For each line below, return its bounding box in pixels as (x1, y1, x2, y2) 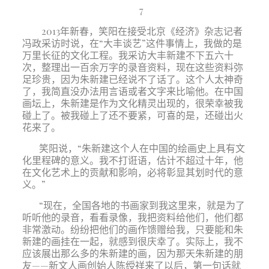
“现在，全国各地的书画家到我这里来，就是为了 (36, 199, 245, 211)
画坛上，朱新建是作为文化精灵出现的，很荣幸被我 (22, 97, 243, 109)
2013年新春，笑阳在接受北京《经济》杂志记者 (41, 25, 243, 37)
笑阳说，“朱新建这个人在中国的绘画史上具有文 (36, 142, 245, 154)
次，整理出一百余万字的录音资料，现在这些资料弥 (22, 61, 243, 73)
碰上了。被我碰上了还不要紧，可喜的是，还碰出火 (22, 109, 243, 121)
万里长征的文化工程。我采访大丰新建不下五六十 (22, 49, 234, 61)
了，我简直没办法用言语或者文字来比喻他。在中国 (22, 85, 243, 97)
